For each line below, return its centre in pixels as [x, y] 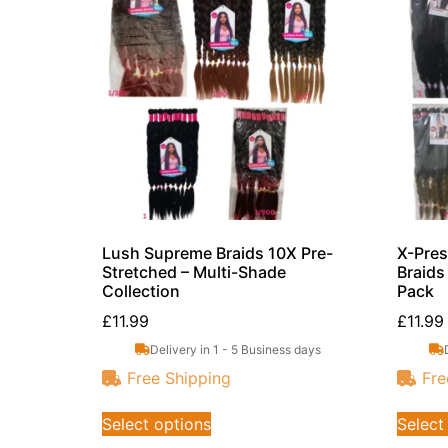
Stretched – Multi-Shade [194, 271]
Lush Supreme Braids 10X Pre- [217, 252]
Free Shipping [179, 378]
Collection [141, 290]
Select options [156, 424]
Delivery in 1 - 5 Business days [235, 349]
